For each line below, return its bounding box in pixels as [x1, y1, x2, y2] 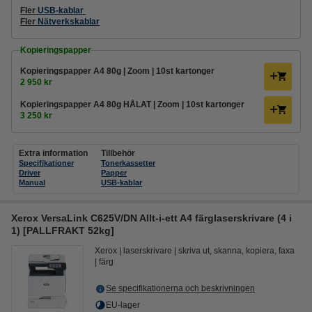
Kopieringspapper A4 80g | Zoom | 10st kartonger [20, 66, 214, 76]
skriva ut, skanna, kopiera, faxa [178, 246, 295, 256]
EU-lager [106, 300, 140, 310]
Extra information [19, 148, 88, 158]
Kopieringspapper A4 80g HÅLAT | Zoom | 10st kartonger [20, 100, 244, 109]
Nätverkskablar [38, 17, 100, 26]
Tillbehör [101, 148, 136, 158]
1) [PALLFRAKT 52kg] [11, 225, 114, 236]
